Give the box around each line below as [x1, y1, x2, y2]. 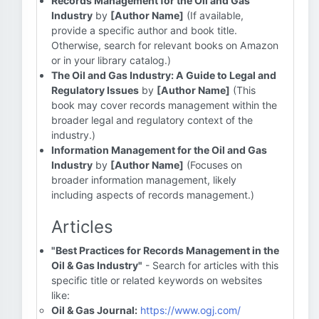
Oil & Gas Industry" [51, 259, 142, 271]
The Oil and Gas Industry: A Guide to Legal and [51, 69, 276, 81]
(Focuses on [184, 159, 242, 171]
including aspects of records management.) [51, 189, 254, 201]
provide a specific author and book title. [51, 24, 237, 36]
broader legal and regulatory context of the [51, 114, 253, 126]
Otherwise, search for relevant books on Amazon [51, 39, 278, 51]
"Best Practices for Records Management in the [51, 244, 279, 256]
